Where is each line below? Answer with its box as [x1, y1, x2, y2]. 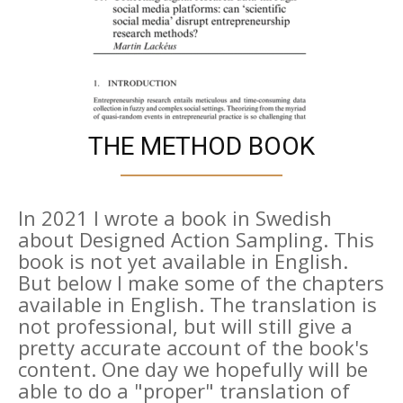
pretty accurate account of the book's [18, 333, 369, 361]
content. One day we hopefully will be [18, 354, 368, 382]
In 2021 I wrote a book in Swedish [18, 203, 332, 231]
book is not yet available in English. [18, 246, 348, 274]
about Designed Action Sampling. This [18, 225, 374, 253]
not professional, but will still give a [18, 311, 353, 339]
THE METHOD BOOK [88, 130, 315, 161]
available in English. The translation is [18, 290, 377, 318]
